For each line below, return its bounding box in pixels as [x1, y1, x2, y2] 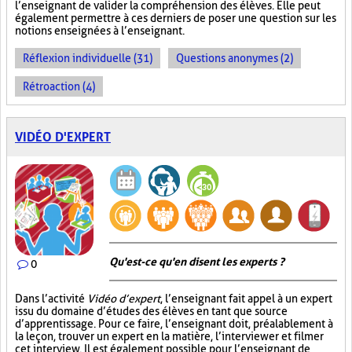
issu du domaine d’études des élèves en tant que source [15, 305, 288, 317]
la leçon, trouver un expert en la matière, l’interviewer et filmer [15, 330, 324, 343]
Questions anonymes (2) [176, 52, 293, 64]
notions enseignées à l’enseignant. [15, 24, 185, 37]
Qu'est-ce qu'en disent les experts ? [109, 255, 284, 268]
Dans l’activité [15, 292, 87, 305]
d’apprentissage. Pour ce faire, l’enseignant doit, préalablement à [15, 317, 333, 330]
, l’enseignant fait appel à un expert [160, 292, 332, 305]
